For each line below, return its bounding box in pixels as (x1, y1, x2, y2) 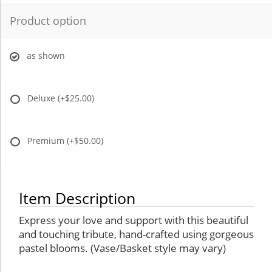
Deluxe (27, 92, 58, 104)
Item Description (19, 188, 135, 209)
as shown (27, 50, 65, 62)
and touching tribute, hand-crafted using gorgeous (19, 227, 254, 242)
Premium (27, 135, 67, 147)
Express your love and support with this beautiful (19, 213, 248, 228)
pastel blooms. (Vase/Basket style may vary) (19, 241, 226, 256)
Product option (10, 13, 86, 29)
